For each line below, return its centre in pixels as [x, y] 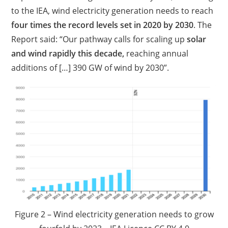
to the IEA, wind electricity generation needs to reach [112, 11]
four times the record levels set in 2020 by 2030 [103, 25]
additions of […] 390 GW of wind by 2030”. [90, 68]
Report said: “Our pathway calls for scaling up [99, 39]
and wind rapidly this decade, [68, 53]
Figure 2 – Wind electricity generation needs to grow [114, 214]
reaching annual [156, 53]
